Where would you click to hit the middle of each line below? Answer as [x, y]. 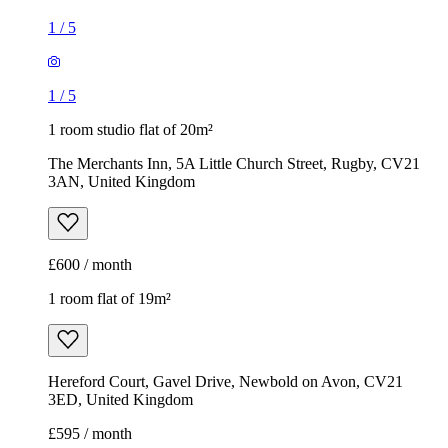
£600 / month [90, 265]
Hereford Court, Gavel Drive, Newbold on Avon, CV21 [225, 382]
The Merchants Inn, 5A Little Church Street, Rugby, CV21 [234, 164]
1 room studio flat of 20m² [130, 130]
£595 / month [90, 434]
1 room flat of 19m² [109, 299]
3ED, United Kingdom [120, 400]
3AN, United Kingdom [121, 182]
